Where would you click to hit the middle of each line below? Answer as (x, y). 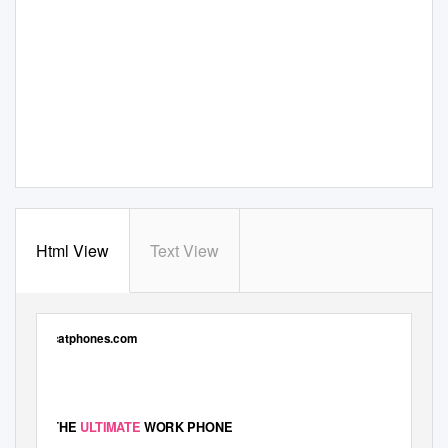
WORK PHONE (188, 427)
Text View (184, 250)
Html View (72, 250)
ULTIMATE (111, 427)
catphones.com (94, 339)
